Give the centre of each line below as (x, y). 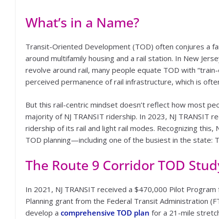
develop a (43, 213)
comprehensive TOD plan (105, 213)
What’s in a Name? (82, 22)
